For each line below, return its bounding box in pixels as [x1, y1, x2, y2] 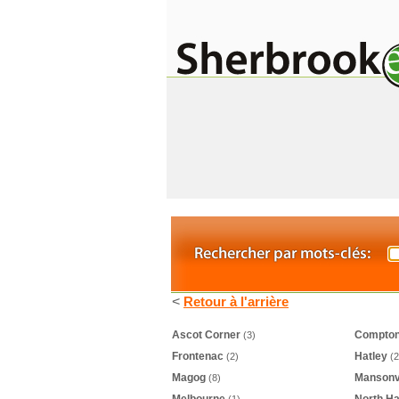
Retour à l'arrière [183, 294, 289, 309]
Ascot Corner [172, 329, 240, 341]
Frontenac [172, 350, 224, 362]
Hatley [354, 350, 387, 362]
